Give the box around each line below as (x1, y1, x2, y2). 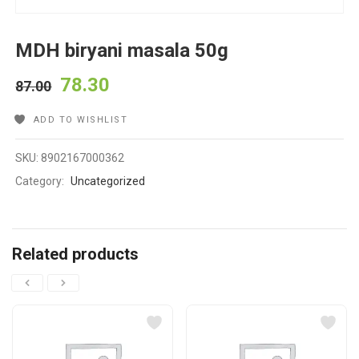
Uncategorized (71, 175, 146, 188)
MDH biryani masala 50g (15, 39, 229, 63)
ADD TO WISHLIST (33, 115, 128, 126)
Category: (15, 175, 67, 188)
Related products (12, 244, 139, 264)
